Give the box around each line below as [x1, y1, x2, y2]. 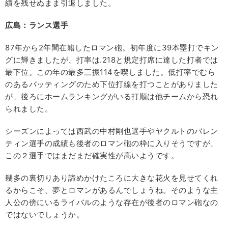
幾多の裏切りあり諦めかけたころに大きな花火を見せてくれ [5, 173, 218, 183]
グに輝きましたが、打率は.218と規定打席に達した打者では [5, 54, 218, 65]
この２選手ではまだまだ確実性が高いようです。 [5, 150, 179, 160]
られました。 [5, 103, 52, 113]
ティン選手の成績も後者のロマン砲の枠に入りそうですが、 [5, 138, 218, 148]
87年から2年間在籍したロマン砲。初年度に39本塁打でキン [5, 42, 219, 52]
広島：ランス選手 [5, 20, 68, 30]
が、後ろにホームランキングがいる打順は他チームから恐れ [5, 91, 218, 101]
